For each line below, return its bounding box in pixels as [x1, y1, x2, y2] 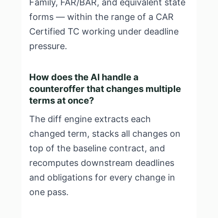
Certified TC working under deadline [29, 26, 179, 36]
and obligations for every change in [29, 172, 175, 182]
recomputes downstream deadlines [29, 158, 174, 168]
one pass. [29, 187, 69, 197]
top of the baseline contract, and [29, 143, 165, 153]
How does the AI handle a [29, 72, 139, 82]
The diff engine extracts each [29, 114, 151, 124]
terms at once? [29, 95, 94, 106]
